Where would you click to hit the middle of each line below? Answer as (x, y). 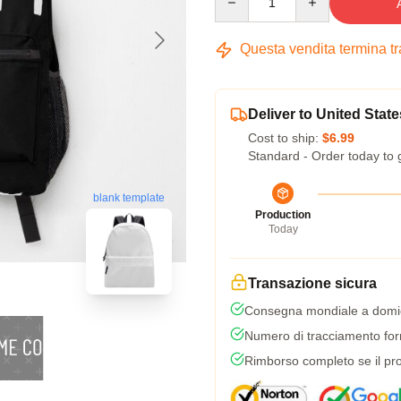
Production (283, 215)
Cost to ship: (285, 138)
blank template (129, 198)
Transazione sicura (312, 283)
